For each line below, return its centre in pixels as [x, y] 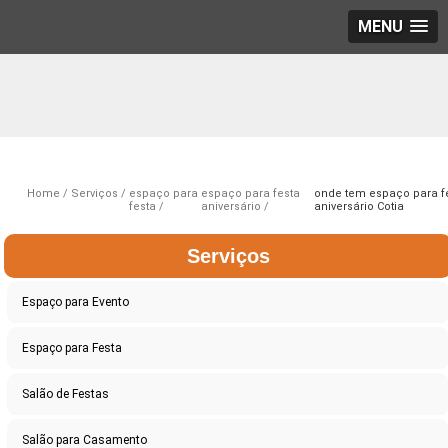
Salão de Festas [66, 394]
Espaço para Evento [76, 302]
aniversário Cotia [358, 207]
